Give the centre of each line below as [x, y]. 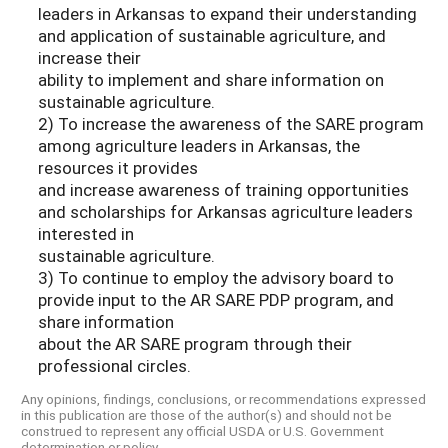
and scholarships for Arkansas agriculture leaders [225, 212]
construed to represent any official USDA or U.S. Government [202, 430]
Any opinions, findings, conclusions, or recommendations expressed [223, 398]
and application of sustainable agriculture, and [212, 36]
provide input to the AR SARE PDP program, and [216, 300]
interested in [86, 234]
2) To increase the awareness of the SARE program [231, 124]
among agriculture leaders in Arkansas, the [199, 146]
